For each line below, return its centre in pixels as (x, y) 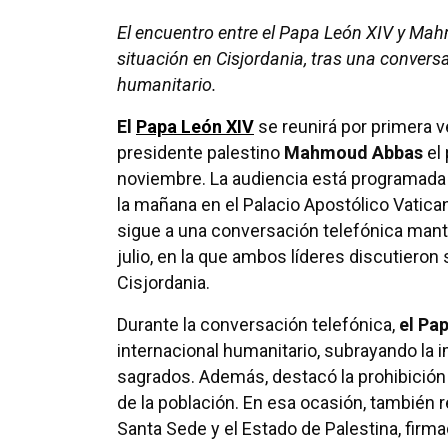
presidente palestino (200, 153)
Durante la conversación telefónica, (258, 325)
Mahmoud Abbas (353, 153)
